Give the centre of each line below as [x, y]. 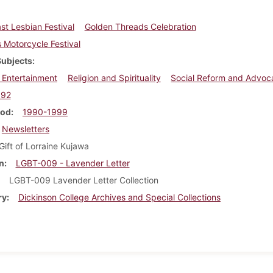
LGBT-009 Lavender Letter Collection [83, 180]
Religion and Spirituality [114, 77]
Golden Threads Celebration [140, 26]
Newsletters [25, 129]
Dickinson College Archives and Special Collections [119, 197]
